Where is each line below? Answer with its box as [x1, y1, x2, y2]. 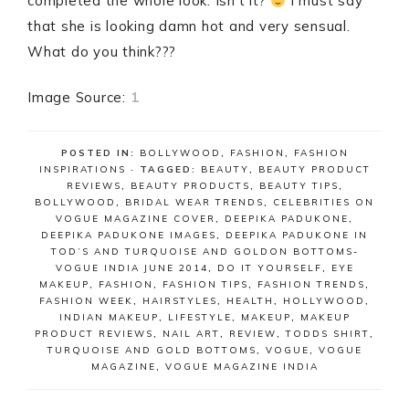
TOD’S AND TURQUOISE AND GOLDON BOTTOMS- [50, 246, 359, 257]
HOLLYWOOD [283, 295, 365, 307]
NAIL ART [163, 328, 220, 340]
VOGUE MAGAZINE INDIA [164, 361, 319, 372]
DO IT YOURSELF [216, 262, 322, 274]
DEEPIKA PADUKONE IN [225, 229, 368, 241]
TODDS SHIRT [286, 328, 370, 340]
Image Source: [27, 89, 131, 106]
